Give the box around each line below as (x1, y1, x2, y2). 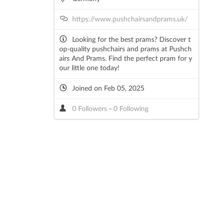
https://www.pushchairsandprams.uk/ (72, 16, 188, 23)
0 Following (113, 106, 148, 113)
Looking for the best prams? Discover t (72, 36, 191, 44)
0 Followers (72, 106, 109, 113)
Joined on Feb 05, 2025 (70, 85, 144, 93)
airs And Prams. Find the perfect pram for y (59, 55, 192, 63)
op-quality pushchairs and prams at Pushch (59, 46, 192, 53)
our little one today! (59, 65, 119, 72)
